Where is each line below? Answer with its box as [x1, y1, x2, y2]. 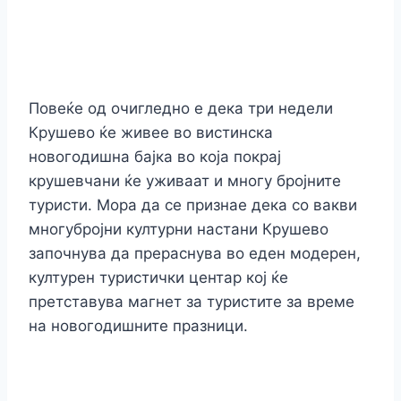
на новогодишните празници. [29, 317, 248, 336]
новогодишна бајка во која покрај [29, 148, 281, 166]
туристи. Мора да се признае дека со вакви [29, 196, 357, 215]
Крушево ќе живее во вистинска [29, 124, 273, 142]
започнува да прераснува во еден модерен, [29, 244, 361, 263]
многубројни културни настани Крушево [29, 220, 328, 239]
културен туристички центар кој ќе [29, 269, 288, 287]
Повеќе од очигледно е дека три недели [29, 99, 333, 118]
